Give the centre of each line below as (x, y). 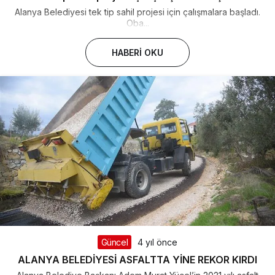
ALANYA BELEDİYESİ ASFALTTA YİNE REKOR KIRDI (137, 259)
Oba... (137, 23)
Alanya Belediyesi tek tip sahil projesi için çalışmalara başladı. (137, 12)
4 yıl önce (158, 242)
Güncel (114, 242)
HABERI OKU (137, 53)
